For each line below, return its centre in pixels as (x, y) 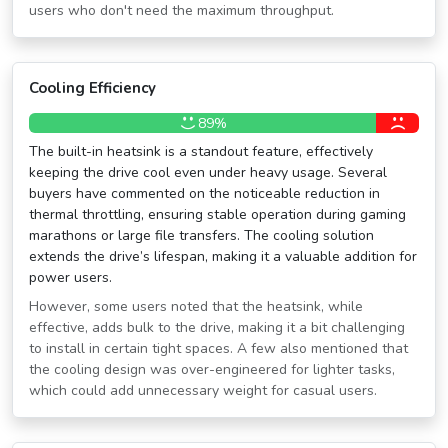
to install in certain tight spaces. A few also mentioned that (218, 348)
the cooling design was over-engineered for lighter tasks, (212, 369)
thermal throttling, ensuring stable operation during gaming (217, 214)
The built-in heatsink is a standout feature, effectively (201, 151)
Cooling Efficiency (92, 88)
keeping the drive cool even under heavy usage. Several (208, 172)
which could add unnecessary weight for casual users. (203, 390)
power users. (70, 277)
